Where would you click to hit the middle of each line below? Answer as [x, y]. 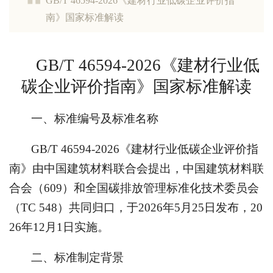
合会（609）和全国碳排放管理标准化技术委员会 [134, 188]
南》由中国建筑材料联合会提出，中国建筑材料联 [136, 168]
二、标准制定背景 [77, 257]
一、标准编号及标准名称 [95, 119]
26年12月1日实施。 [59, 227]
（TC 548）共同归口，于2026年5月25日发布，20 [136, 207]
